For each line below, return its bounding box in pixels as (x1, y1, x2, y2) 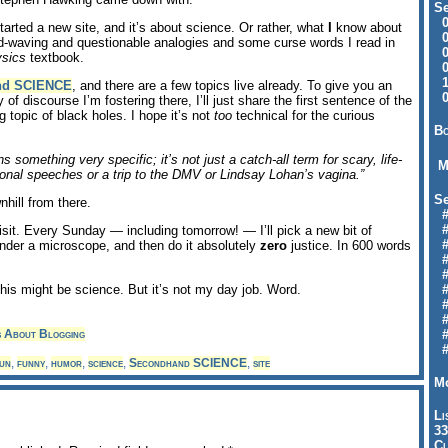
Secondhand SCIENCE (129, 355, 247, 370)
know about (332, 20, 402, 36)
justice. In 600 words (287, 238, 411, 254)
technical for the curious (232, 108, 375, 124)
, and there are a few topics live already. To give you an (72, 78, 392, 94)
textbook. (26, 50, 84, 66)
